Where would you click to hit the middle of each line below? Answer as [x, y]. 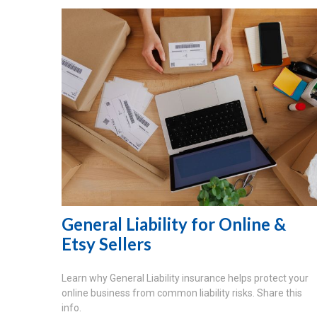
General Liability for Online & [174, 224]
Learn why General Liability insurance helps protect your [185, 278]
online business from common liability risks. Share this [182, 293]
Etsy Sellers [106, 243]
